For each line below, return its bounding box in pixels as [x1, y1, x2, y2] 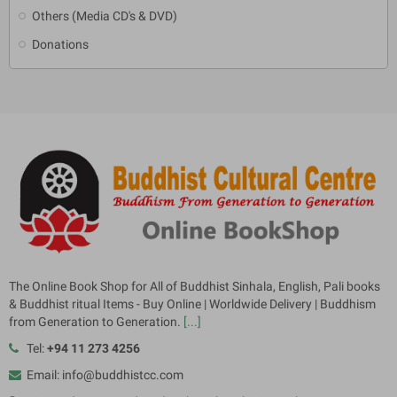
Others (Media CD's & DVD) [32, 8, 177, 23]
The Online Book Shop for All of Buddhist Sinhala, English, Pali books [9, 278, 380, 293]
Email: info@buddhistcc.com [27, 367, 183, 382]
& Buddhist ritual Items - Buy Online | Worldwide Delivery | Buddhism [9, 296, 376, 311]
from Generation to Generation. [9, 314, 183, 329]
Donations [32, 36, 89, 51]
